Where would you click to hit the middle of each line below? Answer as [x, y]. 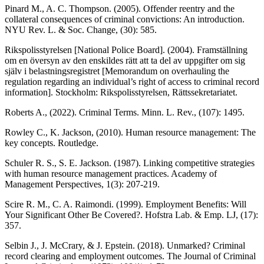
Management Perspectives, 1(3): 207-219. [82, 184]
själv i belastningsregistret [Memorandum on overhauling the [117, 71]
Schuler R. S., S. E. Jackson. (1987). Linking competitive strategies [130, 163]
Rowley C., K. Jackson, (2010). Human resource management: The [130, 132]
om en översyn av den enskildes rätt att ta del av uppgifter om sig [125, 60]
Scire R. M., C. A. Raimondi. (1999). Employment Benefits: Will [126, 204]
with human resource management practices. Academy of [111, 173]
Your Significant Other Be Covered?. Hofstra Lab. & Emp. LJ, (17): [131, 214]
